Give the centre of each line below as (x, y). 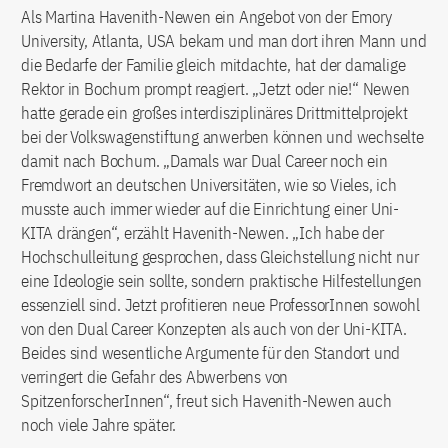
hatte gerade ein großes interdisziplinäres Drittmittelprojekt (214, 113)
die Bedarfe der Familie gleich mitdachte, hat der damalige (213, 65)
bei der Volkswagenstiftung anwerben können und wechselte (222, 137)
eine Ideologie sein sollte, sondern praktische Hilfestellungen (221, 281)
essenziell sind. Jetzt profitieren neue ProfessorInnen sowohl (220, 305)
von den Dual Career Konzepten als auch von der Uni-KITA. (214, 329)
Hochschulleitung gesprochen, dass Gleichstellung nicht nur (220, 257)
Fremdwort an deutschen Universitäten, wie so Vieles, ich (209, 185)
